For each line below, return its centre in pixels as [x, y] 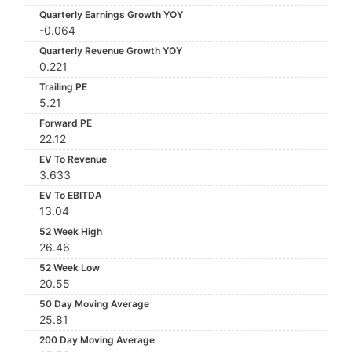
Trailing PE [63, 87]
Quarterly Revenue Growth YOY [111, 51]
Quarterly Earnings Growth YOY [111, 15]
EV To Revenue [73, 159]
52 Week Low [70, 268]
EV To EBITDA [71, 195]
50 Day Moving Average [94, 304]
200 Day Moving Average [97, 340]
